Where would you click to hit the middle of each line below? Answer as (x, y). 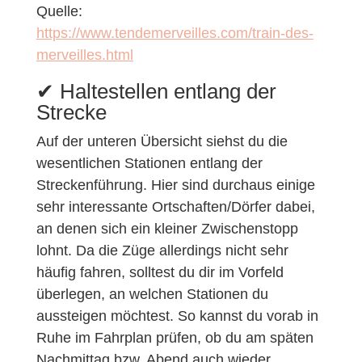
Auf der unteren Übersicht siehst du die (162, 141)
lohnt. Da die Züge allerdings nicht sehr (162, 250)
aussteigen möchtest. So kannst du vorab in (177, 316)
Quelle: (59, 11)
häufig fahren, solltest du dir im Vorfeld (160, 272)
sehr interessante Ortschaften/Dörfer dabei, (175, 206)
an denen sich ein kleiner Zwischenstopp (167, 228)
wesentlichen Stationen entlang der (149, 163)
